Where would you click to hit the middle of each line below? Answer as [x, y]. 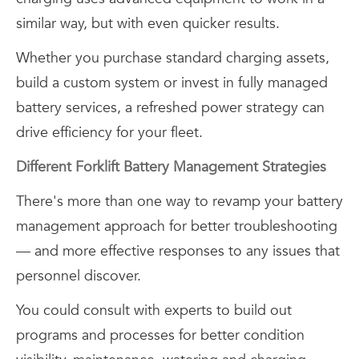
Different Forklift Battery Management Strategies [171, 167]
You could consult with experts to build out [154, 310]
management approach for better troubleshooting [177, 227]
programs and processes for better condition [160, 335]
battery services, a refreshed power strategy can [170, 108]
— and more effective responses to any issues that [178, 252]
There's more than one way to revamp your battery [179, 202]
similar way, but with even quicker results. [148, 24]
